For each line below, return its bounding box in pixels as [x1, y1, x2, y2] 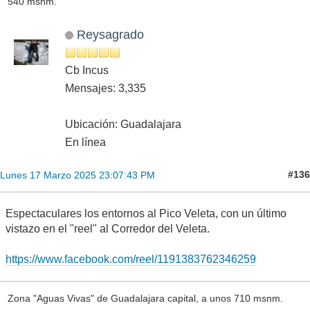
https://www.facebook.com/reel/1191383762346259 [6, 253, 256, 265]
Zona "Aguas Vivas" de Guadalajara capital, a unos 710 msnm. [7, 292, 283, 304]
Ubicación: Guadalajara [65, 118, 181, 130]
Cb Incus [65, 64, 109, 76]
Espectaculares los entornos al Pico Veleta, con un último [6, 207, 286, 219]
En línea [65, 136, 106, 148]
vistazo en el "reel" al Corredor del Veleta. [6, 222, 210, 235]
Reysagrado [76, 26, 144, 42]
